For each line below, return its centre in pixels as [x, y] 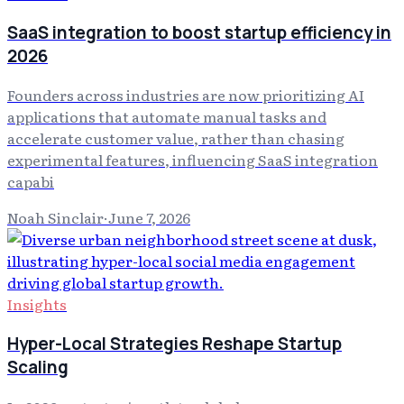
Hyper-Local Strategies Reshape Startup [174, 343]
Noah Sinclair [55, 218]
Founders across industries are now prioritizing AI [186, 95]
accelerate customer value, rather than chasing [176, 138]
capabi [31, 182]
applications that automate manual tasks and [167, 117]
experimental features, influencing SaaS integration [193, 160]
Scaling [38, 367]
